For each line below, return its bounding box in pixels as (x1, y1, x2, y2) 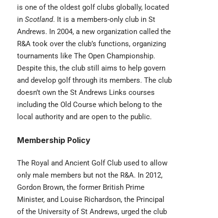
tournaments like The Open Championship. (17, 52, 155, 61)
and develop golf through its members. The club (17, 76, 172, 85)
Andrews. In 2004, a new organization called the (17, 27, 171, 36)
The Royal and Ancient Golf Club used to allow (17, 159, 167, 168)
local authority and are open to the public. (17, 112, 152, 122)
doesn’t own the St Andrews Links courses (17, 88, 155, 97)
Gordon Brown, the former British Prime (17, 183, 145, 192)
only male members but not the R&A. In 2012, (17, 171, 163, 180)
